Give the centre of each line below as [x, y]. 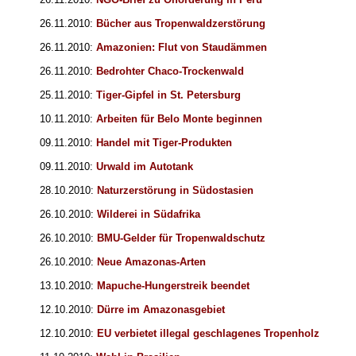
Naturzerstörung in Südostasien [175, 191]
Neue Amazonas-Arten [151, 262]
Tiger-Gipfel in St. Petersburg [168, 95]
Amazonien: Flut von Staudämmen [182, 48]
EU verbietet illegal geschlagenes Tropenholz [208, 334]
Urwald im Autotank [145, 167]
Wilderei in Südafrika [149, 215]
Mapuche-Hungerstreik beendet [173, 286]
